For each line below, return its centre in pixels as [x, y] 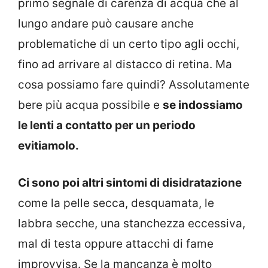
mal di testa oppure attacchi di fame [116, 244]
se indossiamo [203, 105]
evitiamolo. [48, 145]
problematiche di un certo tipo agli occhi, [129, 44]
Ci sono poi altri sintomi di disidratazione [130, 183]
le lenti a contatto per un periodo [107, 125]
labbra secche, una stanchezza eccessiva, [132, 223]
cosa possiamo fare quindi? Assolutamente [134, 84]
